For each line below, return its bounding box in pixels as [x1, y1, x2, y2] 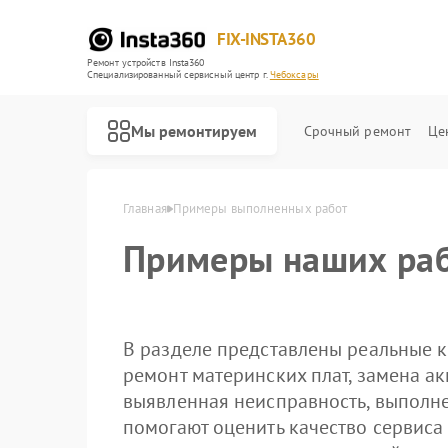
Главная [123, 200, 167, 217]
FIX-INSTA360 [217, 28, 315, 50]
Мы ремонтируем [131, 120, 257, 141]
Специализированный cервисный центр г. [87, 68, 270, 81]
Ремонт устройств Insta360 [87, 56, 205, 69]
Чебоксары [269, 68, 319, 81]
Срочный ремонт [303, 122, 412, 140]
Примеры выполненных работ [172, 200, 348, 217]
